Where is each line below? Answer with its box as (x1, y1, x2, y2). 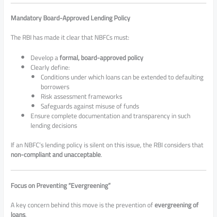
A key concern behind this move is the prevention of (11, 198, 155, 211)
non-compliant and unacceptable (11, 148, 101, 161)
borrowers (40, 80, 69, 93)
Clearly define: (31, 61, 70, 74)
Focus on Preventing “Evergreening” (11, 179, 111, 192)
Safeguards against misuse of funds (40, 99, 139, 112)
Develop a (31, 51, 60, 64)
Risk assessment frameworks (40, 90, 122, 103)
